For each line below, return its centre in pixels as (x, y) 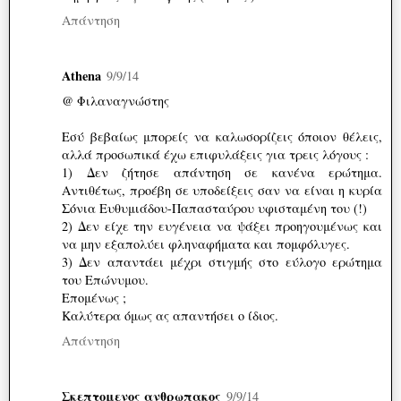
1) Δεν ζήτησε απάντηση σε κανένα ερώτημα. (222, 173)
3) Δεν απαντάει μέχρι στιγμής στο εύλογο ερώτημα (222, 262)
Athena (81, 76)
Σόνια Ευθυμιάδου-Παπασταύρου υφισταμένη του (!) (214, 209)
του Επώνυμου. (105, 280)
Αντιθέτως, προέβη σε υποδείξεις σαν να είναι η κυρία (222, 191)
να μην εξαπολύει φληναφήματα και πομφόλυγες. (206, 244)
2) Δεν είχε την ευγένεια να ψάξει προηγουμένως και (222, 226)
